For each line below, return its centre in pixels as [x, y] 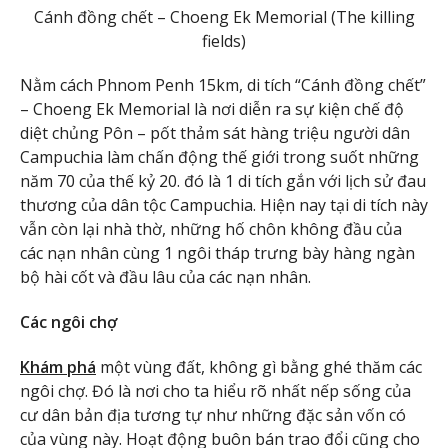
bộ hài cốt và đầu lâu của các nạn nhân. [165, 277]
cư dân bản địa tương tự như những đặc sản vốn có [213, 415]
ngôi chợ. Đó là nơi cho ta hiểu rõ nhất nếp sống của [215, 391]
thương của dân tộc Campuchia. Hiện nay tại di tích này [224, 205]
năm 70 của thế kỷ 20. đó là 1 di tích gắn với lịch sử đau [223, 181]
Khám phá [58, 367]
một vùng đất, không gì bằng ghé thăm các [259, 367]
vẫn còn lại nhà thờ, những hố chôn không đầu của [211, 229]
